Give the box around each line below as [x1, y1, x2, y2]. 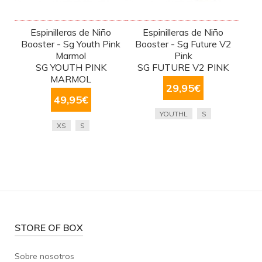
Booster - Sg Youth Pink [21, 38, 121, 50]
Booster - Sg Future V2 [135, 38, 232, 50]
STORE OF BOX [15, 222, 83, 234]
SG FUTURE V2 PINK [137, 61, 229, 74]
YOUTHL [160, 109, 188, 119]
